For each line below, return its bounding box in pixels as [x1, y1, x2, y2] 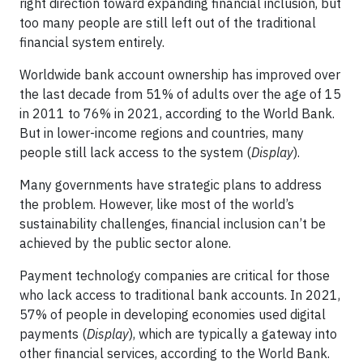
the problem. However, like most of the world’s [19, 195, 294, 212]
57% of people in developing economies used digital [19, 305, 326, 322]
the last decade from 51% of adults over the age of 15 [19, 85, 341, 102]
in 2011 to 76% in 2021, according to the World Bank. [19, 105, 335, 122]
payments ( [19, 325, 87, 342]
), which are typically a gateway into [129, 325, 337, 342]
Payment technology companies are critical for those [19, 267, 330, 284]
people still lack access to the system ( [19, 143, 251, 160]
